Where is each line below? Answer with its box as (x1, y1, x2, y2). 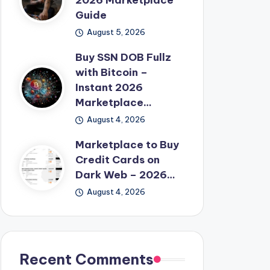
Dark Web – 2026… (75, 168, 175, 181)
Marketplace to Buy (75, 138, 179, 151)
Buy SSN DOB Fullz (75, 51, 171, 64)
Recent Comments (19, 250, 154, 268)
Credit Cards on (75, 153, 160, 166)
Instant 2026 (75, 81, 143, 94)
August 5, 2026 (87, 27, 146, 37)
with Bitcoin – (75, 66, 148, 79)
